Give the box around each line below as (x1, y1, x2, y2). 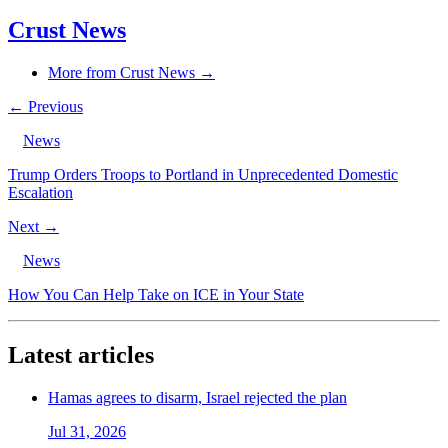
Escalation (8, 184, 73, 202)
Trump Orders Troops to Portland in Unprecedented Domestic (8, 166, 398, 184)
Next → (8, 218, 59, 236)
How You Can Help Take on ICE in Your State (8, 286, 304, 304)
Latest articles (8, 342, 154, 369)
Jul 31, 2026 (48, 423, 126, 441)
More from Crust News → (48, 64, 215, 82)
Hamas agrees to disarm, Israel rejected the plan (48, 389, 347, 407)
